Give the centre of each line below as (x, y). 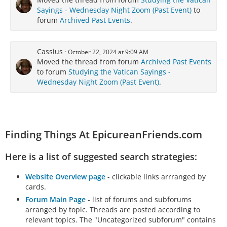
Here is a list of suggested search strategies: (101, 157)
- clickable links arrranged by (156, 177)
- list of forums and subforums (139, 199)
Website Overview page (65, 177)
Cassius (50, 51)
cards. (36, 187)
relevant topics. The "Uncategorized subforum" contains (121, 220)
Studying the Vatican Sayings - (120, 72)
